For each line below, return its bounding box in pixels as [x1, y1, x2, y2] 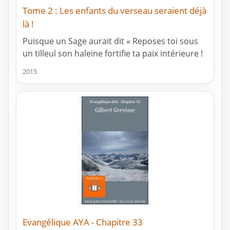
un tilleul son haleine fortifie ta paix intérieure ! [23, 48, 203, 60]
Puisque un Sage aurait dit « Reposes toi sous [23, 35, 198, 47]
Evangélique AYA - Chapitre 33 [23, 216, 143, 228]
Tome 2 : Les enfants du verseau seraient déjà [23, 5, 206, 17]
